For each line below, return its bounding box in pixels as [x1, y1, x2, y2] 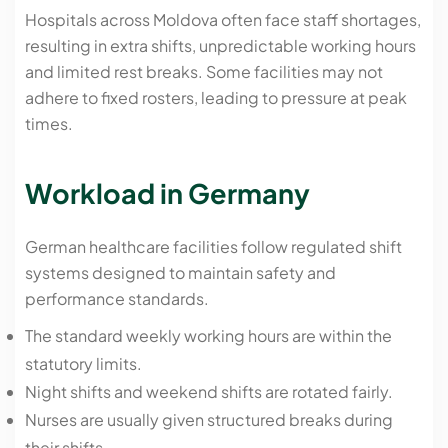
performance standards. [25, 287, 209, 309]
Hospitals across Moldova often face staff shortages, [25, 9, 421, 31]
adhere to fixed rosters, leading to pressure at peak [25, 87, 407, 109]
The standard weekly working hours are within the [25, 324, 392, 346]
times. [25, 113, 73, 135]
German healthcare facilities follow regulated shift [25, 235, 402, 257]
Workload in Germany [25, 176, 310, 211]
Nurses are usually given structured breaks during [25, 408, 393, 430]
